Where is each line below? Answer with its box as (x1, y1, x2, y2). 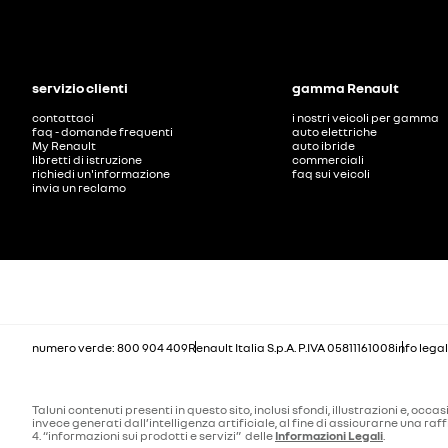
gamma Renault (292, 78, 399, 96)
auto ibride (292, 137, 355, 153)
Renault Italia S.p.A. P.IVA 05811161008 (188, 340, 395, 356)
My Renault (32, 137, 96, 153)
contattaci (32, 109, 94, 125)
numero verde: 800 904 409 (32, 340, 188, 356)
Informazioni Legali (275, 428, 383, 444)
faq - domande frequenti (32, 123, 173, 139)
